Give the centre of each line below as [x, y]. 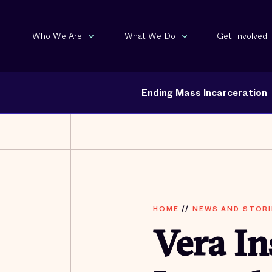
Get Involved [242, 36]
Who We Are [57, 36]
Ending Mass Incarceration [204, 93]
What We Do [150, 36]
